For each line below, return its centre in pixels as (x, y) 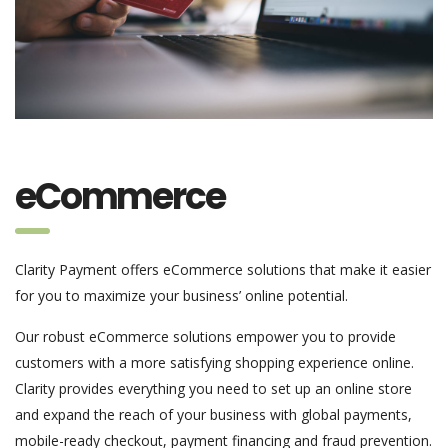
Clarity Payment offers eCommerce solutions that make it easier (223, 270)
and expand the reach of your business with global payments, (213, 415)
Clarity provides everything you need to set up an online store (213, 389)
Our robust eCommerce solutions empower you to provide (205, 337)
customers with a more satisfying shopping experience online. (214, 363)
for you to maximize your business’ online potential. (181, 296)
